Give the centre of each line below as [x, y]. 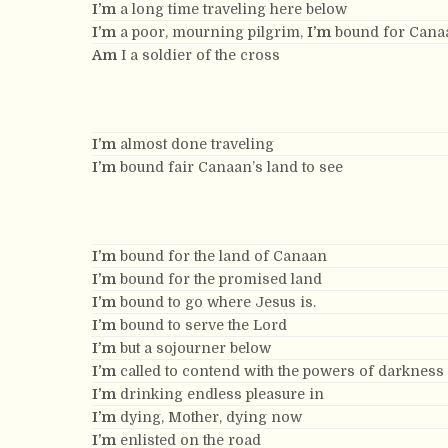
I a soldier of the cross [198, 55]
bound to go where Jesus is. [216, 302]
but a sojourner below [193, 348]
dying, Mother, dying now [209, 417]
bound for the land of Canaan [221, 256]
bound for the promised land [219, 279]
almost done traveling [195, 144]
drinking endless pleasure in [220, 394]
